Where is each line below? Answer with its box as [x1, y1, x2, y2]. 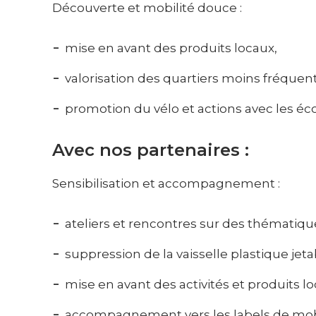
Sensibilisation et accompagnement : [52, 176, 281, 190]
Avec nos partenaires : [52, 139, 250, 160]
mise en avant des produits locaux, [65, 41, 278, 56]
